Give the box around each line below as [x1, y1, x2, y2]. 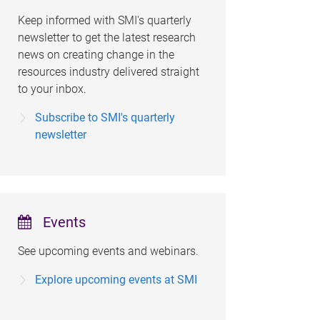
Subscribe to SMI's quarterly [34, 111, 175, 125]
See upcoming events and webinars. [17, 244, 201, 258]
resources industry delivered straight [17, 65, 199, 79]
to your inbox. [17, 82, 86, 96]
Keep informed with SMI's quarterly [17, 14, 191, 28]
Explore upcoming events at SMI [34, 272, 197, 286]
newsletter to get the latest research [17, 31, 196, 45]
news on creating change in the [17, 48, 174, 62]
